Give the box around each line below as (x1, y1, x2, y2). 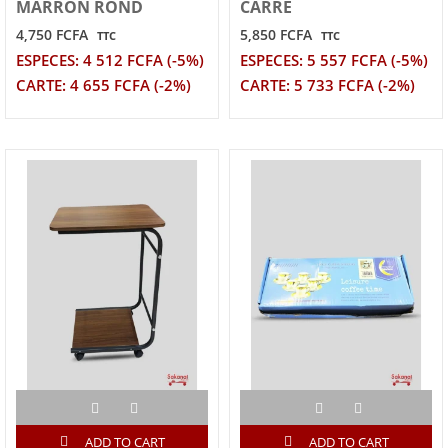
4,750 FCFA (16, 24, 88, 44)
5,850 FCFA (240, 24, 312, 44)
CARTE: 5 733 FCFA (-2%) (240, 74, 415, 96)
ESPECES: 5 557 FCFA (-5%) (240, 49, 428, 71)
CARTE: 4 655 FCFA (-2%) (16, 74, 191, 96)
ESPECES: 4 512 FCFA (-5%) (16, 49, 204, 71)
